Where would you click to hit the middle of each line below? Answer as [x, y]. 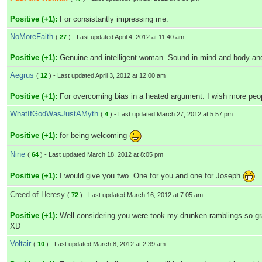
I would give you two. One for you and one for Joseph [150, 175]
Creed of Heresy [37, 194]
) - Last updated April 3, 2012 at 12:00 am [106, 75]
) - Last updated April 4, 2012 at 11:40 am [125, 37]
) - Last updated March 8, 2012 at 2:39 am [105, 244]
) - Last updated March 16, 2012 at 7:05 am [141, 195]
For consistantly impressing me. [113, 19]
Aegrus [22, 75]
